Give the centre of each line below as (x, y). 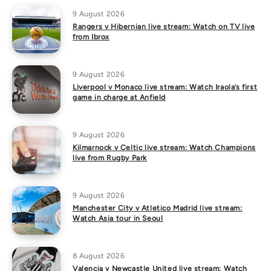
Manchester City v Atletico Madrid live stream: (158, 208)
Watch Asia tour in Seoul (118, 218)
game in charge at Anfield (119, 97)
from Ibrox (91, 37)
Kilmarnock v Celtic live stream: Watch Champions (164, 148)
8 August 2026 (99, 256)
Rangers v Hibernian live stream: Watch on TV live (164, 27)
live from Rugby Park (110, 158)
